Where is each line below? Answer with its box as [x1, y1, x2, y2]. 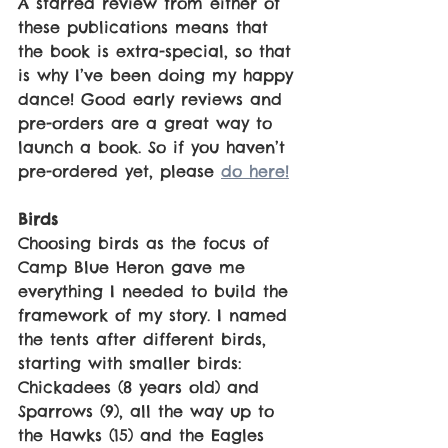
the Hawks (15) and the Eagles [18, 425, 271, 446]
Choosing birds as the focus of [18, 233, 276, 254]
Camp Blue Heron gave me [18, 257, 252, 278]
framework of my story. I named [18, 305, 294, 326]
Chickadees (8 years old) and [18, 377, 266, 398]
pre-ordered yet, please [18, 161, 221, 182]
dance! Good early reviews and [18, 89, 289, 110]
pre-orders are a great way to [18, 113, 279, 134]
